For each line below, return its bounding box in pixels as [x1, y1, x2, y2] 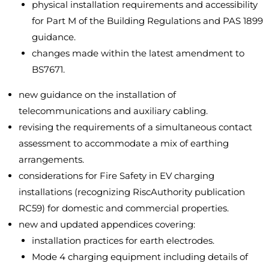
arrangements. [18, 154, 84, 166]
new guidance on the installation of [18, 89, 176, 101]
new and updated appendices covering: [18, 219, 195, 231]
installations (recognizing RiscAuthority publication [18, 186, 245, 198]
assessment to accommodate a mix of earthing [18, 138, 229, 150]
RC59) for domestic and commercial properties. [18, 202, 229, 214]
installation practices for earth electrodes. [32, 235, 214, 247]
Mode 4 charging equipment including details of [32, 251, 248, 263]
